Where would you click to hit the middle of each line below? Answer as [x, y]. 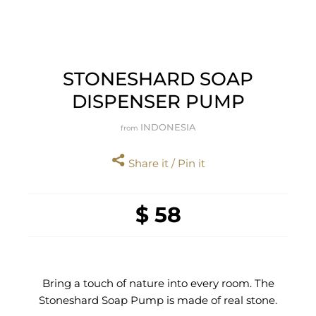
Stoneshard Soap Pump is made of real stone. [158, 300]
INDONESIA [168, 127]
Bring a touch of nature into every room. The [158, 284]
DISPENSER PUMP [158, 102]
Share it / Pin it [165, 164]
